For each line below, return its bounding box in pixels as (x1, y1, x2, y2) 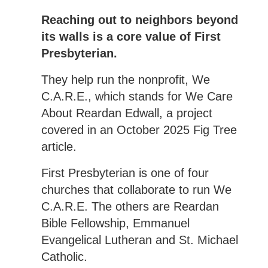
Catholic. (41, 249, 87, 263)
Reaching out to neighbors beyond (41, 13, 238, 26)
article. (41, 139, 77, 153)
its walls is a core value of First (41, 29, 221, 43)
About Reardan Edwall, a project (41, 106, 212, 120)
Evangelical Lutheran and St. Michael (41, 233, 238, 246)
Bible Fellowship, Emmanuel (41, 216, 190, 230)
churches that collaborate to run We (41, 182, 232, 196)
